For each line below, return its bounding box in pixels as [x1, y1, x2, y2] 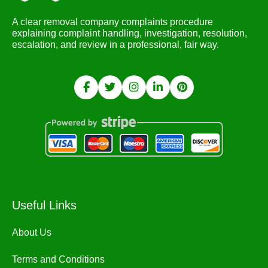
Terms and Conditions [12, 254, 105, 265]
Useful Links [12, 199, 77, 212]
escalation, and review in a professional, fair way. [12, 39, 219, 50]
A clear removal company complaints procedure [12, 17, 213, 28]
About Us [12, 227, 51, 238]
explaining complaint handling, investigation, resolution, [12, 28, 247, 39]
